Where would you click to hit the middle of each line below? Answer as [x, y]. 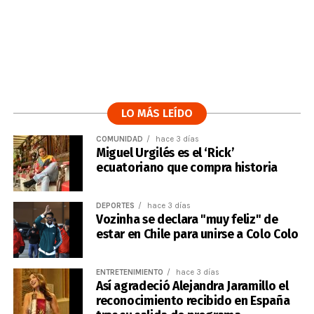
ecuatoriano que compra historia [186, 168]
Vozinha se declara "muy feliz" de [187, 220]
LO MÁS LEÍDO [157, 113]
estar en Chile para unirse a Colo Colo [197, 234]
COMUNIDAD [119, 139]
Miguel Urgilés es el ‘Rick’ [165, 153]
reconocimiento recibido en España [193, 301]
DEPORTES [115, 206]
